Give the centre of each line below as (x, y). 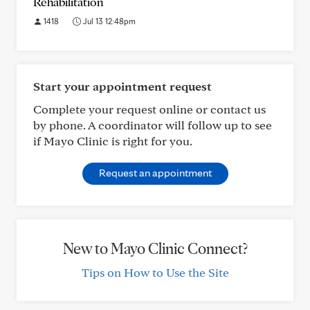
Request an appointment (155, 173)
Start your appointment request (122, 86)
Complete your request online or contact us (149, 109)
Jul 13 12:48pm (108, 21)
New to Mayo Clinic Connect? (155, 248)
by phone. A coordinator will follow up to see (153, 125)
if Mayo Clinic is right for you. (113, 141)
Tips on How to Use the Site (155, 272)
